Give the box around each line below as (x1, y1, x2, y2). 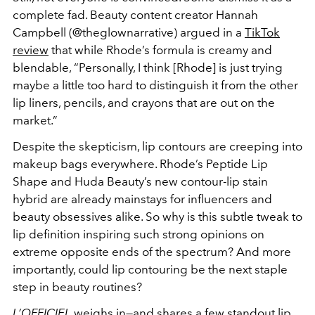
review (13, 42, 49, 57)
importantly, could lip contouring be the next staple (13, 262, 288, 276)
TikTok (245, 25, 280, 39)
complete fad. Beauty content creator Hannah (13, 7, 258, 22)
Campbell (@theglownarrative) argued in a (13, 25, 245, 39)
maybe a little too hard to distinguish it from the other (13, 77, 298, 92)
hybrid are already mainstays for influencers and (13, 191, 272, 206)
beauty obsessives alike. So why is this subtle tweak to (13, 209, 302, 224)
